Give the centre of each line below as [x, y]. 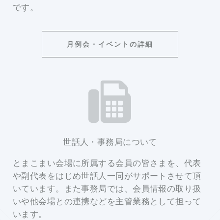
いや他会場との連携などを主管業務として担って [107, 201]
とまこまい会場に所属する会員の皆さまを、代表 [107, 163]
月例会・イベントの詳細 [110, 44]
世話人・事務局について [110, 141]
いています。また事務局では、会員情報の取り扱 [107, 189]
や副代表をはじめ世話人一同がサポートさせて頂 [107, 176]
